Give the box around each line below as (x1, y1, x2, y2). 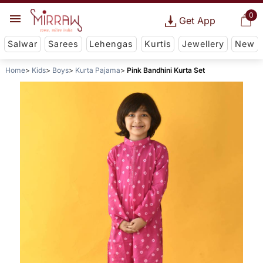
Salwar (7, 39, 38, 49)
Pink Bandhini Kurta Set (126, 66, 205, 75)
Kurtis (144, 39, 171, 49)
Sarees (48, 39, 79, 49)
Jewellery (181, 39, 224, 49)
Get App (178, 15, 215, 26)
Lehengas (89, 39, 134, 49)
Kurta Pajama (75, 66, 120, 75)
